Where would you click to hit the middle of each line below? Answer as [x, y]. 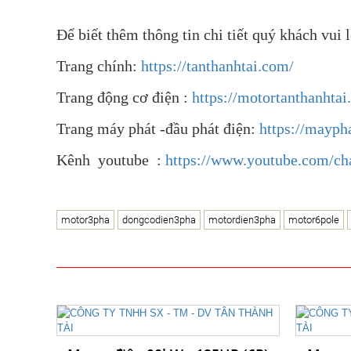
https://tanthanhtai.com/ [217, 66]
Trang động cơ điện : [124, 98]
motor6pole [314, 220]
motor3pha [85, 220]
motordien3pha [242, 220]
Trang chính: [99, 66]
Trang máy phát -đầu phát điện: [158, 129]
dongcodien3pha [159, 220]
